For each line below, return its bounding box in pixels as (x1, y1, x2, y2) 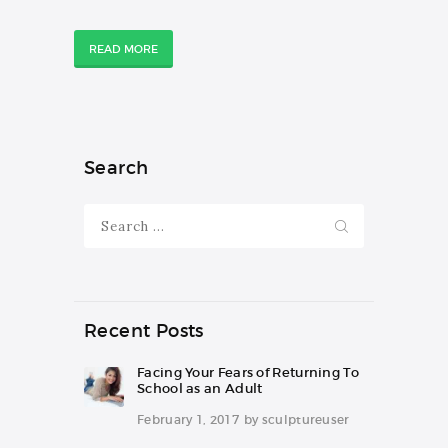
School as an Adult (137, 379, 263, 397)
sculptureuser (261, 412, 350, 428)
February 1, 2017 (137, 412, 239, 428)
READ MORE (89, 41, 158, 56)
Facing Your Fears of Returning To (137, 363, 359, 381)
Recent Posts (84, 319, 204, 342)
